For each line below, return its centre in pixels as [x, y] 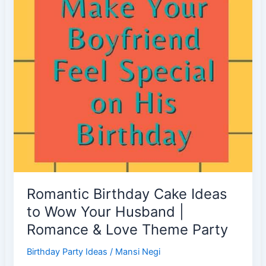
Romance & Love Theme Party [128, 230]
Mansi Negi [138, 252]
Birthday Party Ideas [67, 252]
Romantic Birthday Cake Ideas [127, 194]
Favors [40, 47]
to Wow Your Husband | [106, 212]
